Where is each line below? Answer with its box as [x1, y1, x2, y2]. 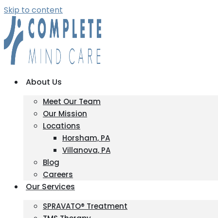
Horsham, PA [62, 133, 110, 143]
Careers [43, 169, 73, 180]
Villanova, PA [62, 145, 110, 155]
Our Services [26, 181, 75, 192]
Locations [43, 121, 80, 131]
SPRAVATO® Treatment [43, 201, 127, 211]
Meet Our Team [43, 96, 101, 107]
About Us [26, 76, 62, 88]
